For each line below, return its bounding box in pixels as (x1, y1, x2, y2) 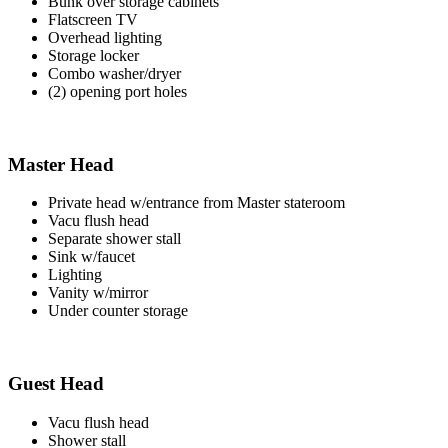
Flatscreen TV (48, 10, 138, 28)
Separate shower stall (48, 230, 181, 248)
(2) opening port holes (48, 82, 187, 100)
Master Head (8, 153, 114, 175)
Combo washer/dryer (48, 64, 181, 82)
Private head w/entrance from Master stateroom (48, 194, 345, 212)
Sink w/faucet (48, 248, 135, 266)
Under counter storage (48, 302, 188, 320)
